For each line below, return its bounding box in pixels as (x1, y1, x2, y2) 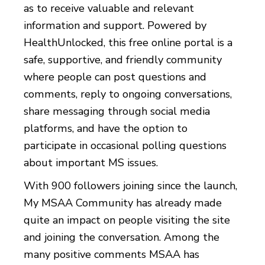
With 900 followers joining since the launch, (24, 178, 237, 193)
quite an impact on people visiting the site (24, 212, 230, 227)
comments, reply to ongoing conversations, (24, 86, 232, 101)
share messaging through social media (24, 104, 210, 118)
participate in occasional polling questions (24, 138, 227, 153)
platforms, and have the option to (24, 121, 188, 135)
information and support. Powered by (24, 18, 206, 33)
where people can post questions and (24, 69, 206, 84)
